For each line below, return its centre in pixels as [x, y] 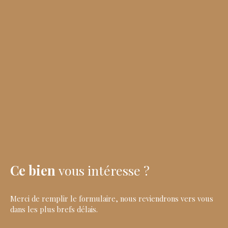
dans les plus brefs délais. [54, 209]
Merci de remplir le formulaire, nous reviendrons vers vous [112, 198]
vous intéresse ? [104, 170]
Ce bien [33, 170]
